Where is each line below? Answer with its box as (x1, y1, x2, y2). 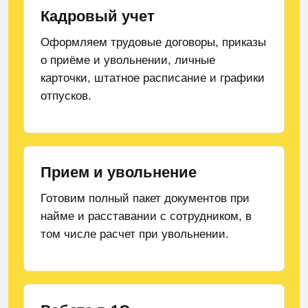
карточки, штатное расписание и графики (41, 71, 265, 85)
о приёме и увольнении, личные (41, 54, 215, 67)
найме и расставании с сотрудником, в (41, 210, 252, 223)
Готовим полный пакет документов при (41, 192, 250, 205)
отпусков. (41, 89, 91, 102)
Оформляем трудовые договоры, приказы (41, 36, 266, 49)
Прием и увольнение (41, 164, 197, 181)
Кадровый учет (41, 8, 155, 25)
